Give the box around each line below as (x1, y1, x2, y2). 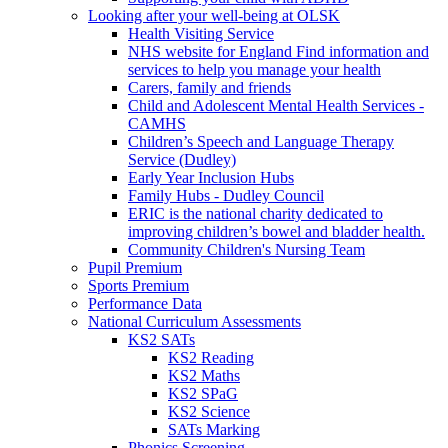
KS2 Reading (168, 349, 254, 367)
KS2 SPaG (168, 385, 238, 403)
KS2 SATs (128, 331, 195, 349)
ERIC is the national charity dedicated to (128, 205, 383, 223)
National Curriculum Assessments (88, 313, 301, 331)
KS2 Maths (168, 367, 240, 385)
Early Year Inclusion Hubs (128, 169, 294, 187)
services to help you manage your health (128, 61, 381, 79)
